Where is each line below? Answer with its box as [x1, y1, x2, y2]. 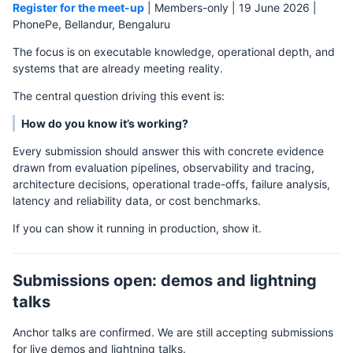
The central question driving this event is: [13, 88, 225, 102]
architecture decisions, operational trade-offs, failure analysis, [13, 176, 330, 191]
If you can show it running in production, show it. [13, 221, 262, 235]
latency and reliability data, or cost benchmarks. [13, 193, 261, 207]
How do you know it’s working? [21, 116, 188, 130]
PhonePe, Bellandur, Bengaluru [13, 17, 170, 31]
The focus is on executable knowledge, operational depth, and [13, 44, 335, 58]
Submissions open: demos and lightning [13, 270, 317, 290]
